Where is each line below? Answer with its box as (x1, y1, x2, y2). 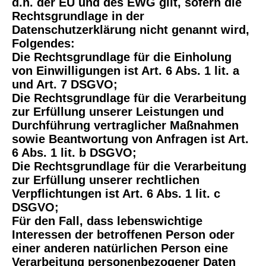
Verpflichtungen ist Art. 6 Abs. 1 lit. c (12, 187, 220, 201)
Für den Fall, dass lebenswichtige (12, 214, 202, 228)
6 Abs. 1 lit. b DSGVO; (12, 146, 137, 160)
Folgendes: (12, 37, 78, 50)
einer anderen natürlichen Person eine (12, 242, 228, 255)
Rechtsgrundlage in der (12, 9, 144, 23)
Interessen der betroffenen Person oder (12, 228, 235, 242)
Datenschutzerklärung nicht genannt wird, (12, 23, 249, 37)
